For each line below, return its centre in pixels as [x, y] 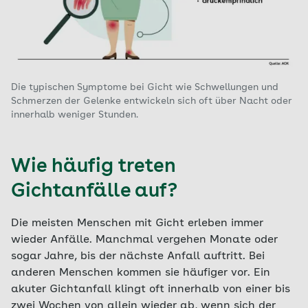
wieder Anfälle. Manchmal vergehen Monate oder [144, 240]
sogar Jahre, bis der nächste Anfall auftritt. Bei [138, 256]
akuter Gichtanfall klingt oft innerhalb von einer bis [151, 289]
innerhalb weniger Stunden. [75, 115]
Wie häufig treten [93, 167]
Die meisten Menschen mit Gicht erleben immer [137, 223]
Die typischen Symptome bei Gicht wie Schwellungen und [145, 87]
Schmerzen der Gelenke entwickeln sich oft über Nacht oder [152, 101]
